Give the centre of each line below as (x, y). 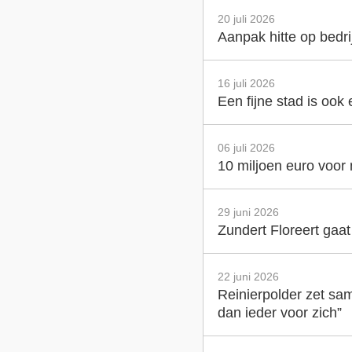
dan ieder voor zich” (280, 312)
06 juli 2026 (247, 147)
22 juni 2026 (249, 276)
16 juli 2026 (247, 83)
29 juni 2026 (249, 212)
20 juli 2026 (247, 18)
